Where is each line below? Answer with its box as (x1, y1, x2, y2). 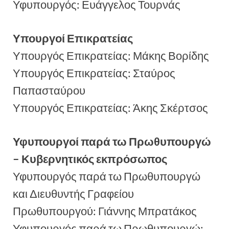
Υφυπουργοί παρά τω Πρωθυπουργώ (13, 135, 211, 149)
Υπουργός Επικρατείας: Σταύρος (13, 66, 175, 80)
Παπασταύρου (13, 83, 85, 97)
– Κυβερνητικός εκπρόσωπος (13, 152, 167, 166)
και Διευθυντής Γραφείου (13, 187, 134, 201)
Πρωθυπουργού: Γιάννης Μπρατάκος (13, 204, 197, 218)
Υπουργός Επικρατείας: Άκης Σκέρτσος (13, 101, 208, 114)
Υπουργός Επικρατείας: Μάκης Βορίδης (13, 49, 209, 62)
